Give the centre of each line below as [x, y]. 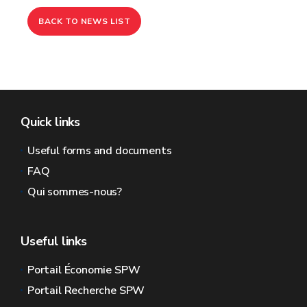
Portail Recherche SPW [86, 290]
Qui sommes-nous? [75, 192]
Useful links [54, 241]
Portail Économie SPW [84, 270]
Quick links [51, 122]
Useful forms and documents [100, 150]
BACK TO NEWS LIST [85, 21]
